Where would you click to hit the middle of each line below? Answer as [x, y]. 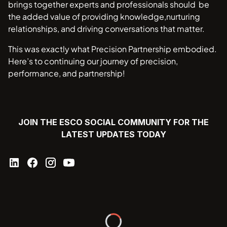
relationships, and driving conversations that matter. [108, 29]
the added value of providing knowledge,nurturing [104, 17]
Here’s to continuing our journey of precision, [93, 61]
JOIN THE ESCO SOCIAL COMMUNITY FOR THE [113, 122]
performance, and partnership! [67, 73]
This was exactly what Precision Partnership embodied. [112, 49]
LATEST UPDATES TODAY [113, 135]
